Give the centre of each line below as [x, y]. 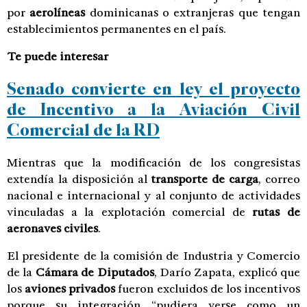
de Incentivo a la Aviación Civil [153, 110]
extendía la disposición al [79, 180]
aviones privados [70, 289]
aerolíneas [58, 12]
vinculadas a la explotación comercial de [130, 212]
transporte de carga [205, 180]
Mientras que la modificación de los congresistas [153, 163]
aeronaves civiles [52, 229]
